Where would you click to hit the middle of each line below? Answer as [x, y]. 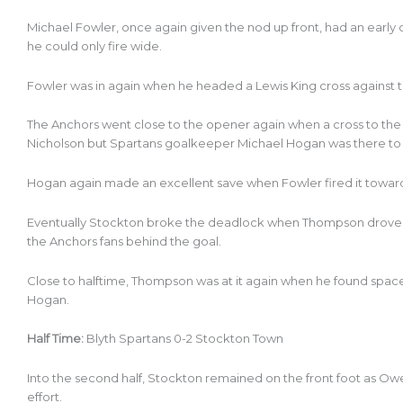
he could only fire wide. [96, 45]
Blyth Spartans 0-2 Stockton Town [185, 339]
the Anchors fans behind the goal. [125, 241]
